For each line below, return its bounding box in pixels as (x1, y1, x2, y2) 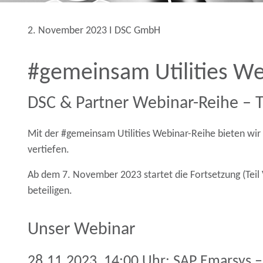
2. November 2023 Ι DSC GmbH (28, 25, 160, 37)
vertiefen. (28, 144, 69, 156)
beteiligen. (28, 186, 72, 197)
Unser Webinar (28, 221, 135, 240)
